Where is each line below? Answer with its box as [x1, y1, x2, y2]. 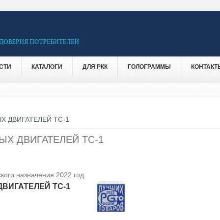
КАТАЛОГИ [31, 63, 62, 70]
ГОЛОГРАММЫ [128, 63, 171, 70]
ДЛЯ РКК [82, 63, 108, 70]
